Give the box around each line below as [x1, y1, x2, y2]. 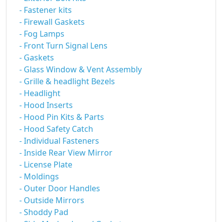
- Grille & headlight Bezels [19, 76, 115, 87]
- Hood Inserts [19, 100, 73, 111]
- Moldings [19, 171, 59, 182]
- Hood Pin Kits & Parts [19, 111, 104, 122]
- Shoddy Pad [19, 207, 68, 218]
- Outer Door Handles [19, 183, 100, 194]
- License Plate [19, 159, 72, 170]
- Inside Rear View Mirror [19, 147, 112, 158]
